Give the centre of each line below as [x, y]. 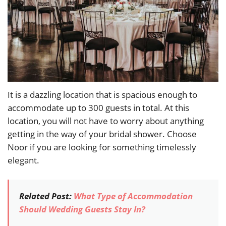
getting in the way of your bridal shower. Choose [102, 134]
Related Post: [46, 196]
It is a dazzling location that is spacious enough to [102, 95]
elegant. [23, 160]
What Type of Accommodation [133, 196]
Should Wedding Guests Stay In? [82, 209]
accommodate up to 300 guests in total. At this [98, 108]
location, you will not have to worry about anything [106, 121]
